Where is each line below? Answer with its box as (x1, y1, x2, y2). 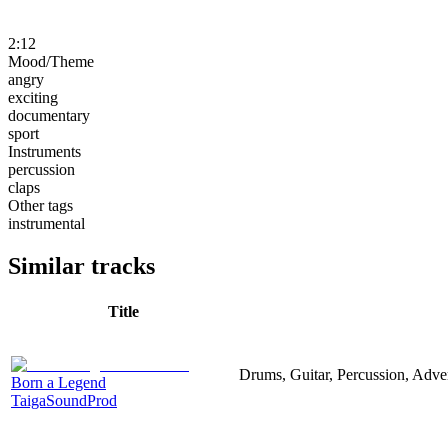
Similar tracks (8, 252, 155, 279)
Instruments (8, 142, 81, 160)
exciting (8, 88, 58, 106)
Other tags (8, 196, 73, 214)
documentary (8, 106, 90, 124)
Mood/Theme (8, 52, 94, 70)
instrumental (8, 214, 85, 232)
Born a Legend (11, 373, 106, 391)
